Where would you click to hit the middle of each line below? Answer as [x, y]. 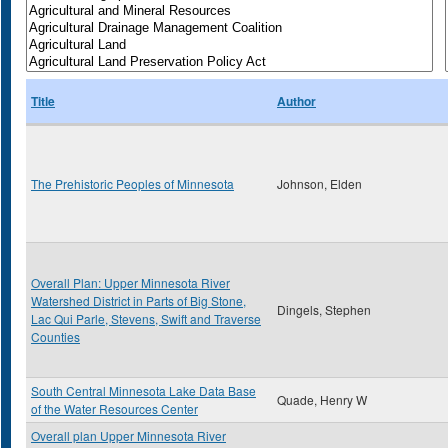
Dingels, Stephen [324, 309]
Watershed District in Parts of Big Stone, [138, 300]
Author [296, 101]
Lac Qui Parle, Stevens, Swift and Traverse [146, 318]
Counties [55, 336]
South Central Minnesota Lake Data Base [143, 390]
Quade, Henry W [322, 399]
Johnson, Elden [319, 183]
